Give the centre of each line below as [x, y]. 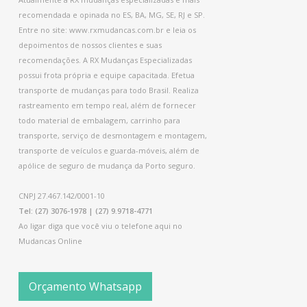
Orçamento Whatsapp [85, 287]
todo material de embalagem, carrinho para [99, 121]
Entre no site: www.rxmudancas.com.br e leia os [107, 30]
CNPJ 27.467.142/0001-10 [61, 196]
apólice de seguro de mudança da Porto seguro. [107, 166]
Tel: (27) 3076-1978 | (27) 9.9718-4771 [85, 211]
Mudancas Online [50, 241]
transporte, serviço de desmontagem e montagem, [112, 136]
